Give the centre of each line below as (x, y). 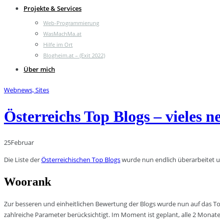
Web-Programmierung (71, 23)
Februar (22, 143)
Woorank (27, 182)
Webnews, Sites (27, 90)
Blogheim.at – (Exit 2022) (74, 55)
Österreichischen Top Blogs (81, 160)
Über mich (39, 69)
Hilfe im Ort (58, 44)
